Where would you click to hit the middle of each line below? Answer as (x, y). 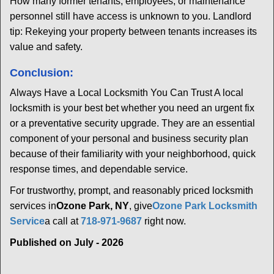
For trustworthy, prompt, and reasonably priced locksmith (131, 191)
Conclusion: (42, 73)
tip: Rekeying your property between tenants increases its (133, 31)
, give (141, 206)
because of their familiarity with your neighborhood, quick (133, 154)
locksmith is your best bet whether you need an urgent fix (132, 108)
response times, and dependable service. (99, 169)
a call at (63, 221)
